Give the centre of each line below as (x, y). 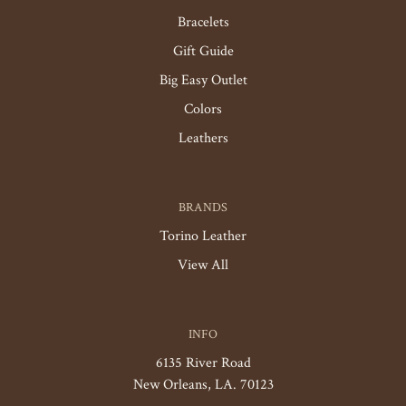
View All (203, 265)
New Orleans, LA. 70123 (203, 385)
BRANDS (203, 208)
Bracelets (203, 22)
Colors (203, 109)
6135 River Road (203, 363)
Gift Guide (203, 51)
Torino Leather (203, 236)
